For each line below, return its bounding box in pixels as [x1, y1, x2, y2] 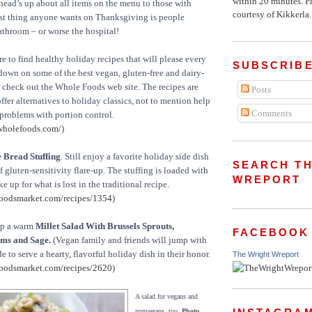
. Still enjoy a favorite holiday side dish [61, 151, 209, 162]
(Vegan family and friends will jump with [51, 235, 207, 246]
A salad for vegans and [135, 292, 198, 301]
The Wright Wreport [233, 250, 299, 259]
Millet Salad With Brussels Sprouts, [36, 221, 174, 232]
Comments [249, 107, 292, 118]
